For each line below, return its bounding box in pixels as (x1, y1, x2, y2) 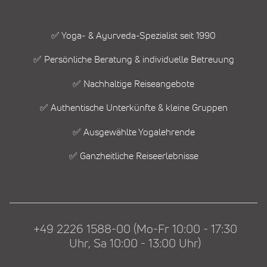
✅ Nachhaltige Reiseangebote (73, 79, 194, 89)
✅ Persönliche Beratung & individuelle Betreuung (33, 55, 234, 65)
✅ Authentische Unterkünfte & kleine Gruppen (39, 103, 228, 113)
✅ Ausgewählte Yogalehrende (72, 127, 195, 137)
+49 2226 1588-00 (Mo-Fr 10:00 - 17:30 (33, 223, 237, 236)
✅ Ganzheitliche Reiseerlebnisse (69, 151, 198, 162)
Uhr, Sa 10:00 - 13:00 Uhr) (69, 238, 201, 250)
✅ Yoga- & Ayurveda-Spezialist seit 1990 (51, 31, 216, 41)
